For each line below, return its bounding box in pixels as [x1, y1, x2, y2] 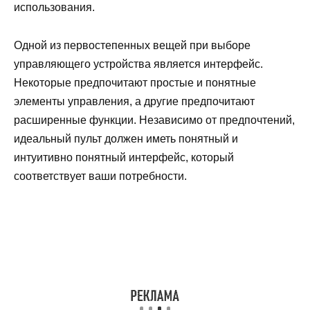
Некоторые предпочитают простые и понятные [14, 76, 256, 89]
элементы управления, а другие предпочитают [14, 95, 255, 107]
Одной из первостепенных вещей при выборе [14, 39, 250, 51]
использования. [14, 1, 95, 14]
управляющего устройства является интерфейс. [14, 57, 263, 70]
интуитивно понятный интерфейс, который [14, 151, 234, 163]
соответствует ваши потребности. [14, 170, 187, 182]
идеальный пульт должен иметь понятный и [14, 132, 238, 145]
